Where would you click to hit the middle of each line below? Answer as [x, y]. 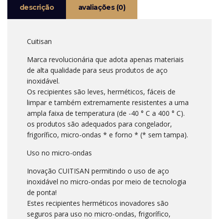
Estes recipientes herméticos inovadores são [98, 203]
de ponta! [42, 192]
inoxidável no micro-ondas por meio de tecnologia [107, 181]
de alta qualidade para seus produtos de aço [97, 70]
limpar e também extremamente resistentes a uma [108, 102]
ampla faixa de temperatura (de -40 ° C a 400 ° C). [106, 113]
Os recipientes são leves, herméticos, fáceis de [101, 91]
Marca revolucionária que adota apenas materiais [105, 59]
